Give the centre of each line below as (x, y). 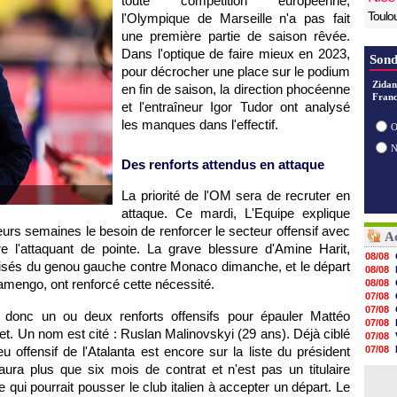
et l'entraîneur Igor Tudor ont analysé (236, 107)
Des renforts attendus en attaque (223, 164)
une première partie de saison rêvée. (236, 36)
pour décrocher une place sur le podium (236, 71)
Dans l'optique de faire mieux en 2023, (236, 54)
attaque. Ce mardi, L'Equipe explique (236, 213)
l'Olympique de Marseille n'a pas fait (236, 18)
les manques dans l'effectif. (200, 125)
